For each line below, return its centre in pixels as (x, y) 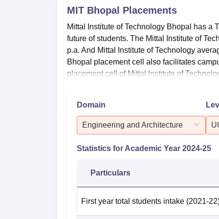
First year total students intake (133, 201)
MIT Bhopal (93, 10)
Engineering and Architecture (132, 125)
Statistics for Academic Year (130, 148)
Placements (148, 10)
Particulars (110, 173)
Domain (91, 105)
